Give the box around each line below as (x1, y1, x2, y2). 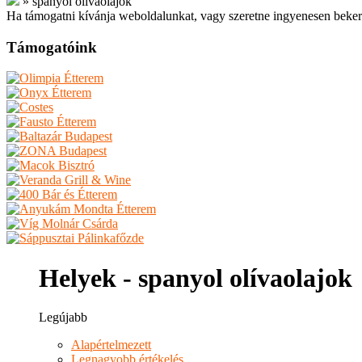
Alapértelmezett (71, 338, 151, 352)
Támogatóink (6, 38, 97, 56)
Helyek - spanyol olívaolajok (39, 263, 352, 293)
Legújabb (39, 310, 87, 325)
